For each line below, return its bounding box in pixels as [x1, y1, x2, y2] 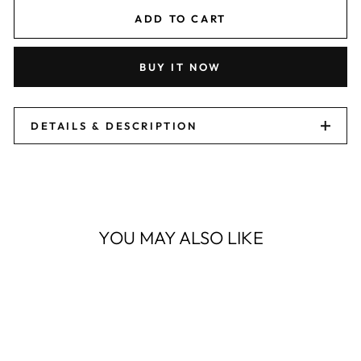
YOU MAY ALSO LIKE [98, 226, 263, 249]
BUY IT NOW [139, 60, 222, 73]
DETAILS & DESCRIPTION [31, 119, 197, 132]
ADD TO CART [135, 12, 226, 25]
